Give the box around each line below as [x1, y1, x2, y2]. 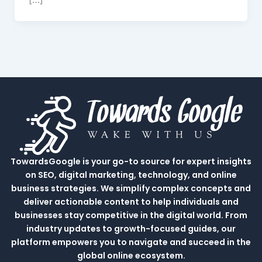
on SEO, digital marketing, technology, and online [25, 169, 237, 181]
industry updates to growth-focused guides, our [26, 223, 236, 235]
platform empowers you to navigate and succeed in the [11, 236, 251, 249]
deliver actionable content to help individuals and [23, 196, 239, 208]
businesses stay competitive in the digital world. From [15, 209, 247, 222]
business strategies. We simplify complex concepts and [11, 182, 251, 195]
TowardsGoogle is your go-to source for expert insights [11, 156, 251, 168]
